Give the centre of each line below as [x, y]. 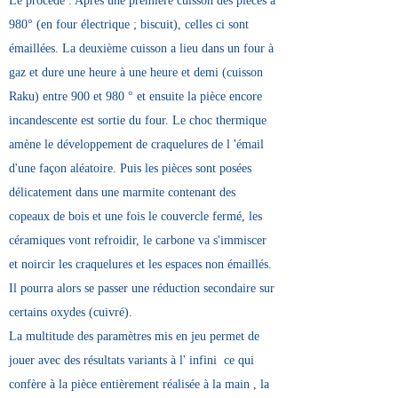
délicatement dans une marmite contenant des [122, 192]
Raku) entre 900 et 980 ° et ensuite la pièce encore [135, 96]
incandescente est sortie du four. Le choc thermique [138, 120]
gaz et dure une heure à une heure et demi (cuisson [136, 72]
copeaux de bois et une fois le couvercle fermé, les [135, 216]
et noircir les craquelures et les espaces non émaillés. [140, 264]
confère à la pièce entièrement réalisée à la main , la [139, 384]
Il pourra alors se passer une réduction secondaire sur [142, 288]
